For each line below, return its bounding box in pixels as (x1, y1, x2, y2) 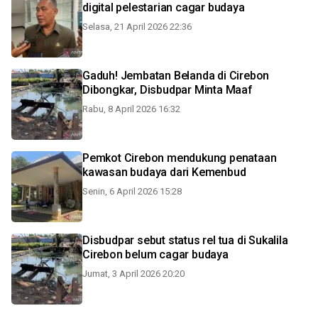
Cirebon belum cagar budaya (82, 248, 229, 261)
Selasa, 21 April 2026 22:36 (82, 21, 192, 32)
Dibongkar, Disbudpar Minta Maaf (82, 83, 253, 97)
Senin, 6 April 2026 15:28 (82, 186, 182, 197)
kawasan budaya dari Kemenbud (82, 165, 246, 179)
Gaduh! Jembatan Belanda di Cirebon (82, 69, 270, 82)
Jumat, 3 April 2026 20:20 (82, 268, 185, 279)
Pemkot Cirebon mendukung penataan (82, 151, 277, 165)
